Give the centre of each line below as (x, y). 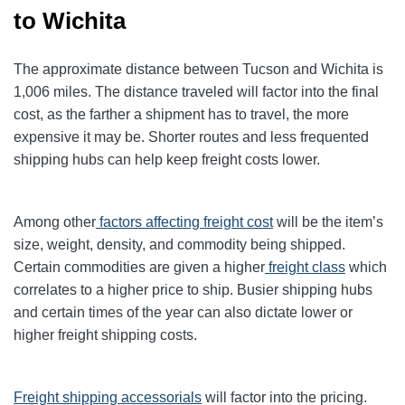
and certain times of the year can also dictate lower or (183, 313)
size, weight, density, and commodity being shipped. (179, 245)
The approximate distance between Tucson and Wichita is (198, 70)
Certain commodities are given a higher (139, 268)
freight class (307, 268)
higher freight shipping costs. (107, 335)
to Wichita (70, 21)
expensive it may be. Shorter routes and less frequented (191, 137)
